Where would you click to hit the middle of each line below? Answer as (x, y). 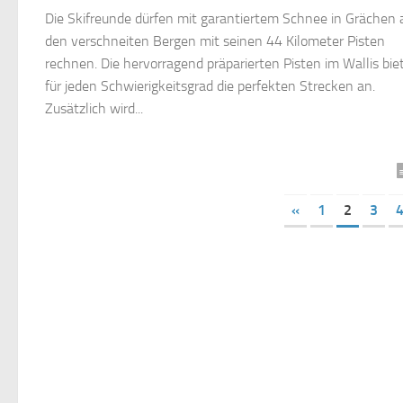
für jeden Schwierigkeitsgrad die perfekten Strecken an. (210, 86)
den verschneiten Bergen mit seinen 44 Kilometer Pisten (215, 41)
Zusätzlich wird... (94, 109)
